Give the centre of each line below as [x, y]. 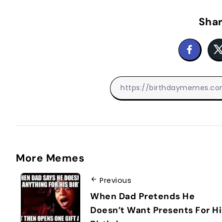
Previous [115, 180]
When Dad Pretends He [142, 196]
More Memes [50, 158]
